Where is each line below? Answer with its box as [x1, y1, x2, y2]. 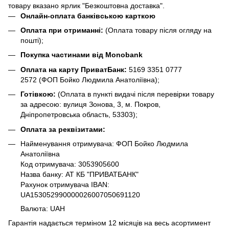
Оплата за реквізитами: [20, 125, 105, 133]
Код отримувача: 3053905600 [20, 159, 119, 168]
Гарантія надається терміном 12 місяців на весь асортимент [8, 219, 211, 227]
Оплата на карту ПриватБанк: [20, 65, 127, 74]
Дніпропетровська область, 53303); [20, 110, 138, 119]
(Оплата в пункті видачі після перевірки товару [58, 90, 214, 99]
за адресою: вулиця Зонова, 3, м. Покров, [20, 100, 161, 109]
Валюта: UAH [20, 204, 65, 213]
